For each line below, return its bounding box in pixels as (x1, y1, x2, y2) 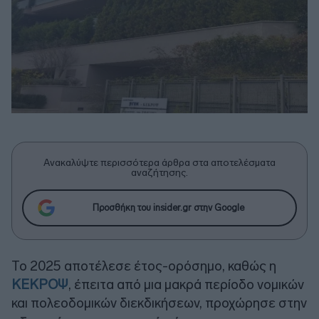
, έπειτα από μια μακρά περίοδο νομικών (68, 276, 304, 293)
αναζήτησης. (131, 166, 188, 179)
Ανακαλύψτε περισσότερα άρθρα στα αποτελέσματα (43, 156, 276, 169)
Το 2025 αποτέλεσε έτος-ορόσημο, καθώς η (11, 257, 276, 274)
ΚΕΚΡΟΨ (11, 276, 68, 293)
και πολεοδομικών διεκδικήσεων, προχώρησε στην (11, 294, 307, 311)
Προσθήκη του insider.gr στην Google (92, 202, 244, 214)
